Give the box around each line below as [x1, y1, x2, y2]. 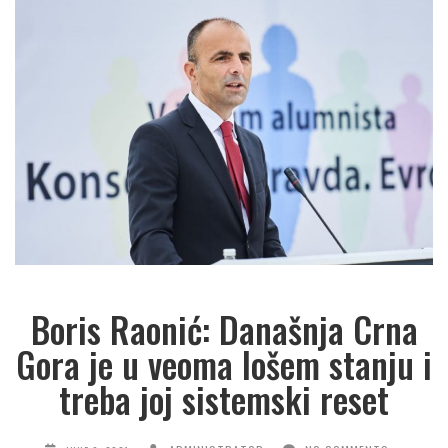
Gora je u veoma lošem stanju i [16, 338, 432, 391]
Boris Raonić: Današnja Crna [30, 303, 418, 356]
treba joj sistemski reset [59, 373, 389, 426]
